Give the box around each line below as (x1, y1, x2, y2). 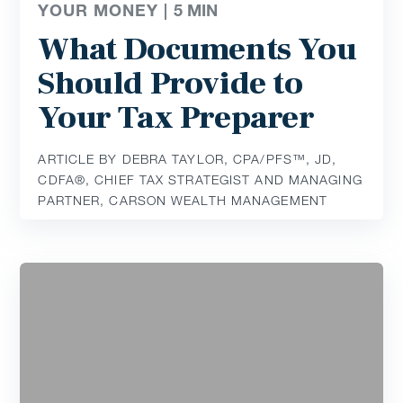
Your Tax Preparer (38, 97, 315, 139)
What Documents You (38, 29, 357, 71)
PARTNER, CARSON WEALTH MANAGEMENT (38, 193, 328, 209)
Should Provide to (38, 63, 303, 105)
